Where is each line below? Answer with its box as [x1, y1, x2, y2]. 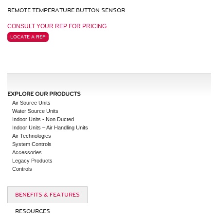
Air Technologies [12, 133, 51, 139]
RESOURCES [15, 208, 50, 215]
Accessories [12, 149, 42, 155]
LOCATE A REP [10, 34, 46, 40]
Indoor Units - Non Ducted [12, 116, 74, 122]
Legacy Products [12, 158, 53, 163]
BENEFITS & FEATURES [15, 191, 80, 199]
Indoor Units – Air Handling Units [12, 125, 88, 130]
